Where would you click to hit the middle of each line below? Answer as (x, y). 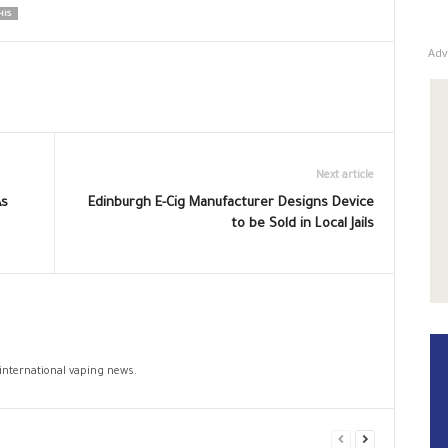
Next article (344, 175)
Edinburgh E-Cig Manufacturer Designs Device (230, 203)
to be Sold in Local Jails (302, 224)
